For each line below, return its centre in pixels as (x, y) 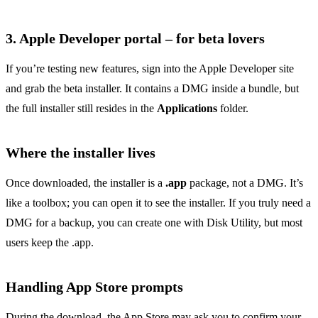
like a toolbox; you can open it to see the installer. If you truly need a (158, 203)
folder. (233, 109)
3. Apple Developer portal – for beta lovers (135, 39)
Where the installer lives (81, 153)
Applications (187, 109)
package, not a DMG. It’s (245, 183)
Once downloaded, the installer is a (86, 183)
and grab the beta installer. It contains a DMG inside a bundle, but (152, 89)
